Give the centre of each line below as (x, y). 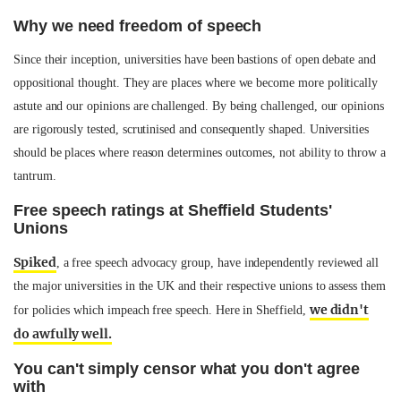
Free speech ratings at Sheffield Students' (173, 210)
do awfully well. (63, 334)
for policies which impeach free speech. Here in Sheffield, (162, 310)
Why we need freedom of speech (138, 26)
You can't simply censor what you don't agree (187, 369)
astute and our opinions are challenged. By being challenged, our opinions (199, 106)
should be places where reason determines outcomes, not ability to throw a (200, 153)
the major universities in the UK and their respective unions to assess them (200, 286)
